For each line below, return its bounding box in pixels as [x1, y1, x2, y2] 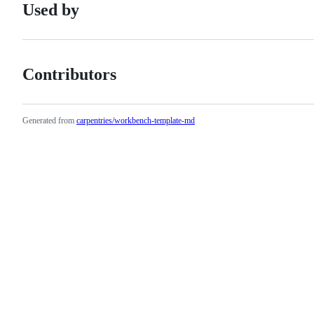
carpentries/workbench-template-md [76, 115, 195, 125]
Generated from [22, 115, 74, 125]
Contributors [22, 64, 116, 83]
